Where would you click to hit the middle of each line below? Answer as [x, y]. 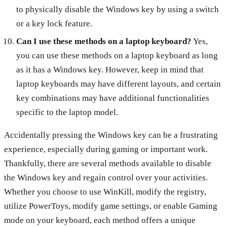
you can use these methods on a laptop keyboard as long [117, 55]
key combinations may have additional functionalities [112, 98]
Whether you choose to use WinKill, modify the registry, [105, 192]
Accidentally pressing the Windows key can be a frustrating [111, 135]
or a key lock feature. [54, 24]
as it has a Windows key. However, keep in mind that [110, 69]
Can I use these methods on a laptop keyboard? [104, 41]
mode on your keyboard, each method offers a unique [100, 220]
